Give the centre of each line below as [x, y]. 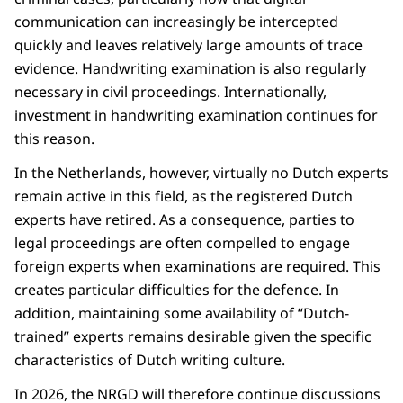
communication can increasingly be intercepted [176, 22]
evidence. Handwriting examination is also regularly [190, 69]
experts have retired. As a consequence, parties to [184, 220]
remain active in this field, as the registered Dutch [184, 197]
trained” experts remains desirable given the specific [193, 337]
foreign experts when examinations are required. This [197, 267]
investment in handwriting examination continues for [196, 116]
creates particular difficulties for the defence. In [177, 290]
